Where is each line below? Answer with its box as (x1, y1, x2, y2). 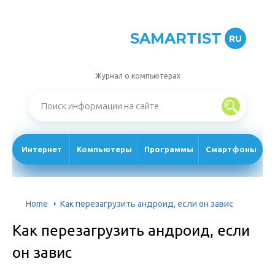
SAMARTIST (130, 29, 222, 47)
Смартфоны (206, 145, 257, 154)
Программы (144, 145, 193, 154)
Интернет (21, 145, 62, 154)
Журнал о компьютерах (95, 72, 180, 80)
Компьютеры (77, 145, 132, 154)
